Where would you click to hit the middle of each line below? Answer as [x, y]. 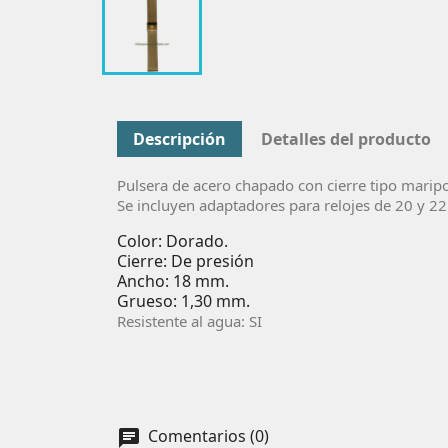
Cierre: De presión [185, 260]
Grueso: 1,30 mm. [185, 300]
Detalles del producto [346, 138]
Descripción [179, 138]
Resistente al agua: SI [189, 320]
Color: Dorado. [172, 240]
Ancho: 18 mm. [173, 280]
